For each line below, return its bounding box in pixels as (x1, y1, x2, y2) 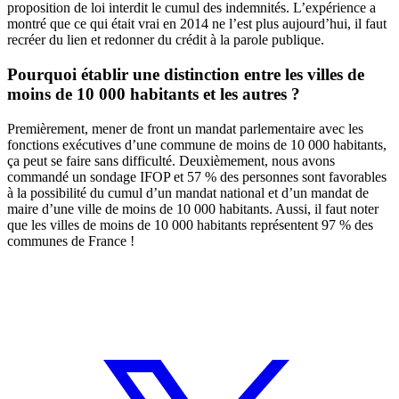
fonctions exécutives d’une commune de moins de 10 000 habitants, (7, 136, 387, 152)
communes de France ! (7, 232, 134, 248)
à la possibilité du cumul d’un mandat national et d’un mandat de (7, 184, 369, 200)
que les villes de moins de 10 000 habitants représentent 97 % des (7, 216, 373, 232)
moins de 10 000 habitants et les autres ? (7, 84, 300, 103)
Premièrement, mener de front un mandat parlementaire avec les (7, 120, 363, 136)
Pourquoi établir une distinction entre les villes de (7, 64, 364, 84)
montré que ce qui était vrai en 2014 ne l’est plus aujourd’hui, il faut (7, 16, 387, 32)
